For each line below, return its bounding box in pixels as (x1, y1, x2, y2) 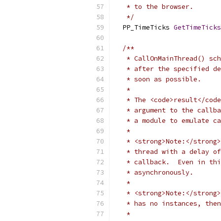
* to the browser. (114, 2, 193, 11)
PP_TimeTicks (114, 23, 174, 32)
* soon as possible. (114, 75, 201, 83)
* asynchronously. (114, 168, 193, 177)
